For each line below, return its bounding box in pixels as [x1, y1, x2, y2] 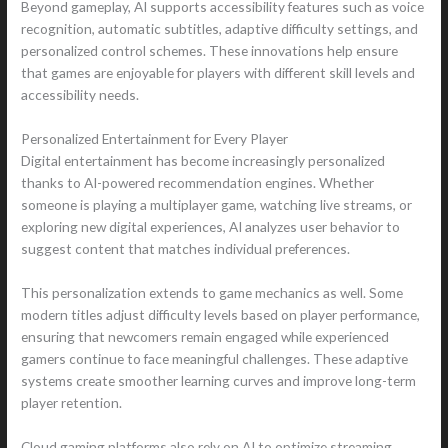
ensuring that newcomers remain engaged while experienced [21, 328, 390, 346]
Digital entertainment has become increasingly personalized [21, 152, 386, 170]
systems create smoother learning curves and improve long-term [21, 372, 417, 390]
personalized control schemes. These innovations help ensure [21, 42, 399, 60]
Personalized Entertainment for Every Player [21, 130, 289, 148]
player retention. [21, 394, 123, 412]
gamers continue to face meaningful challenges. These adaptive [21, 350, 409, 368]
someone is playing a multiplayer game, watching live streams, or [21, 196, 413, 214]
